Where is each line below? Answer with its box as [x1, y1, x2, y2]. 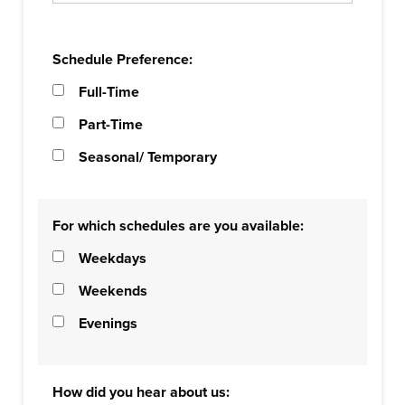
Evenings [79, 315, 137, 333]
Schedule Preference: [52, 51, 193, 69]
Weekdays [79, 250, 146, 268]
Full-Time [79, 83, 139, 101]
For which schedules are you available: [52, 217, 304, 235]
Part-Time [79, 116, 143, 134]
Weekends [79, 282, 147, 300]
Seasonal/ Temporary [79, 148, 217, 166]
